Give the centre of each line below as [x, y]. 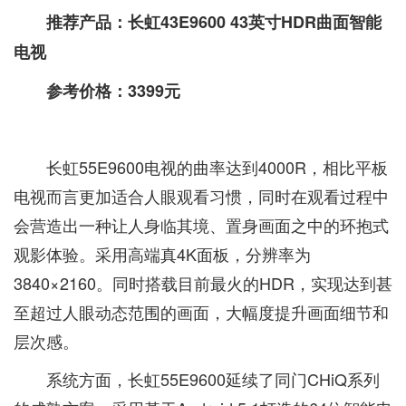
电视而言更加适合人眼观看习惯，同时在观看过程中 [201, 196]
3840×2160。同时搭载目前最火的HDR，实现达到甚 [203, 283]
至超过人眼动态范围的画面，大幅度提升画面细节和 [201, 312]
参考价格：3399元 [113, 91]
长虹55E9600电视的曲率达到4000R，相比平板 [217, 167]
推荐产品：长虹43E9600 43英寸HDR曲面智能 [214, 22]
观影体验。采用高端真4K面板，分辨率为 [162, 254]
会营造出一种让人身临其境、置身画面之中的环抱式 [201, 225]
